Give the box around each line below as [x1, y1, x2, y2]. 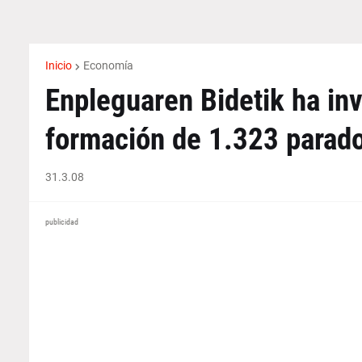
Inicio [44, 59, 72, 72]
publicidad [44, 217, 78, 226]
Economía [82, 59, 133, 72]
